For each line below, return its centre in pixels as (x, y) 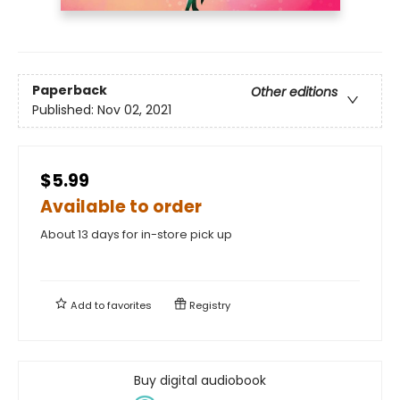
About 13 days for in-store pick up (136, 234)
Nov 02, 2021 (134, 110)
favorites (129, 305)
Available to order (121, 206)
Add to (87, 305)
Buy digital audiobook (200, 380)
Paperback (70, 91)
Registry (208, 305)
